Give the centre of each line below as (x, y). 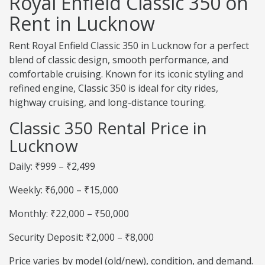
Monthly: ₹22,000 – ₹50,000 (69, 214)
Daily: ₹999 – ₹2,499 (52, 167)
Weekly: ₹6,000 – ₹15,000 (64, 190)
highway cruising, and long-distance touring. (107, 103)
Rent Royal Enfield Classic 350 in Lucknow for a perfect (129, 46)
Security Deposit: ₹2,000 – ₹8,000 (81, 237)
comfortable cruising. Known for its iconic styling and (126, 74)
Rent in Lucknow (82, 24)
